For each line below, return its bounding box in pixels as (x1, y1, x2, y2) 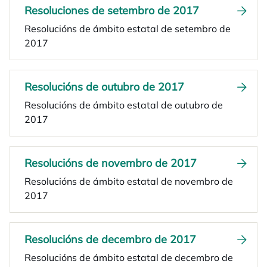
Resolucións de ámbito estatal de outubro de (24, 99, 223, 111)
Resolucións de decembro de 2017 (24, 232, 196, 246)
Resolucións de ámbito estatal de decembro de (24, 252, 233, 263)
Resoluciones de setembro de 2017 (24, 4, 199, 17)
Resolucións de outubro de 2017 (24, 80, 184, 94)
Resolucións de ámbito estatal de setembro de (24, 23, 231, 35)
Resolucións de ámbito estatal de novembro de (24, 175, 233, 187)
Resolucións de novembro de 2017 (24, 156, 197, 170)
